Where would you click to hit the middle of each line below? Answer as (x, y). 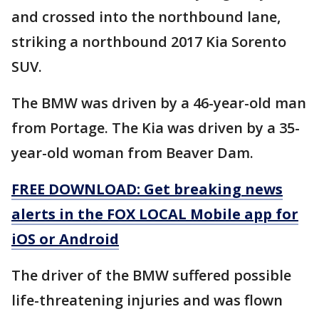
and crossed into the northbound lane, (146, 17)
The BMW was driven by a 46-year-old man (159, 103)
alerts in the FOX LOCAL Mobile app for (155, 214)
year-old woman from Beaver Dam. (134, 153)
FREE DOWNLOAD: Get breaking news (147, 189)
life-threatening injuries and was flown (147, 300)
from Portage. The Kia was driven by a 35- (156, 128)
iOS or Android (65, 239)
